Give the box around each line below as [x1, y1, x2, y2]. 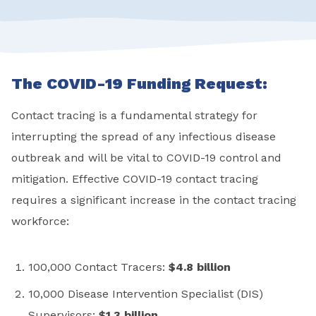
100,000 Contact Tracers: [28, 260, 169, 274]
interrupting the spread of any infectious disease [11, 129, 276, 143]
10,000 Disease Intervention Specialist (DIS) [28, 286, 263, 300]
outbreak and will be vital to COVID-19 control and [11, 150, 281, 164]
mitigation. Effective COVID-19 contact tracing [11, 171, 258, 186]
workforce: [11, 214, 69, 228]
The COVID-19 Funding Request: [11, 74, 267, 92]
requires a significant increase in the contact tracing [11, 193, 296, 207]
